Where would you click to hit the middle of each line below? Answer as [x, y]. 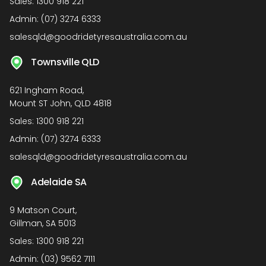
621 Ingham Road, [47, 90]
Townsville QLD [65, 62]
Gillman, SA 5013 [43, 223]
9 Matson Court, [43, 210]
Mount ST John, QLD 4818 [61, 103]
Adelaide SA [59, 182]
